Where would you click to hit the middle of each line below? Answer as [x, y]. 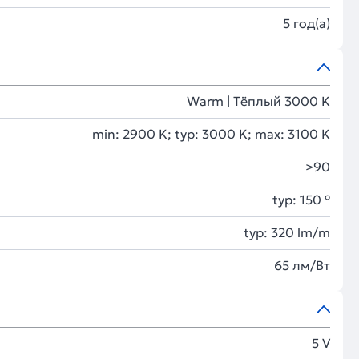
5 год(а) [307, 23]
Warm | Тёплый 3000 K [258, 101]
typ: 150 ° [301, 200]
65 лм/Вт [302, 265]
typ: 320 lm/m [287, 232]
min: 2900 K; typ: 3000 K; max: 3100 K [211, 134]
